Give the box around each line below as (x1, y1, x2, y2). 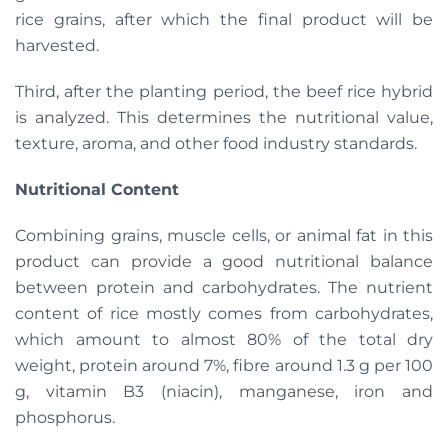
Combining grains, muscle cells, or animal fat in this (15, 225, 433, 245)
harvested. (15, 35, 99, 55)
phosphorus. (15, 407, 115, 427)
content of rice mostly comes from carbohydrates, (15, 303, 433, 323)
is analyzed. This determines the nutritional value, (15, 107, 433, 127)
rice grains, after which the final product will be (15, 9, 433, 29)
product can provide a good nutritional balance (15, 251, 433, 271)
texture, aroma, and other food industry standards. (15, 133, 417, 153)
